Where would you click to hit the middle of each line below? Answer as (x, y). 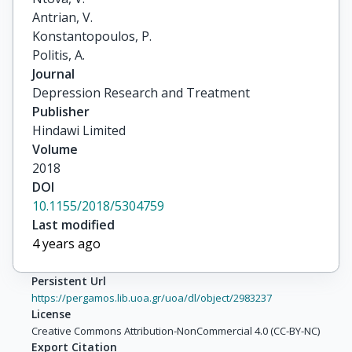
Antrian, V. (62, 17)
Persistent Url (69, 281)
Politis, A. (59, 55)
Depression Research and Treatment (141, 93)
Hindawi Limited (79, 130)
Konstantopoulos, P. (92, 36)
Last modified (73, 225)
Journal (53, 74)
